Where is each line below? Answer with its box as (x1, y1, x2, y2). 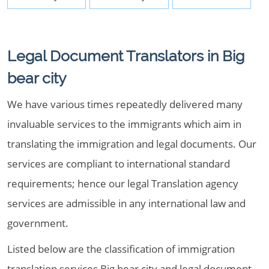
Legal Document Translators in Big (7, 47, 244, 65)
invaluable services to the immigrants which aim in (7, 117, 241, 131)
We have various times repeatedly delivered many (7, 97, 243, 111)
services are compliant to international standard (7, 157, 230, 171)
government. (7, 216, 68, 230)
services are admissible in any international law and (7, 196, 246, 210)
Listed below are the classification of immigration (7, 242, 235, 256)
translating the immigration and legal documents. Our (7, 137, 256, 151)
